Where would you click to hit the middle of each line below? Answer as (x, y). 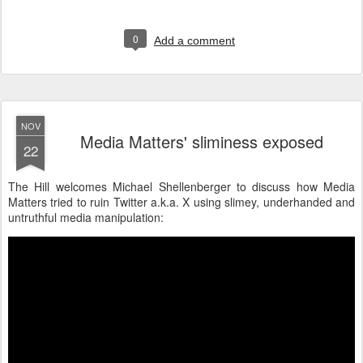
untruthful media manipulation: (86, 217)
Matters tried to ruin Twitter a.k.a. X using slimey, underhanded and (181, 202)
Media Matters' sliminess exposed (202, 141)
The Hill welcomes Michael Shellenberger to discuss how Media (181, 186)
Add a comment (194, 41)
